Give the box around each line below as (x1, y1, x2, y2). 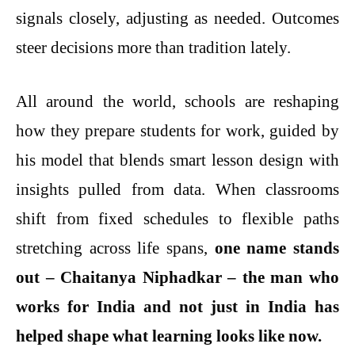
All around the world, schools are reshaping (16, 92, 339, 112)
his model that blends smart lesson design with (16, 151, 339, 170)
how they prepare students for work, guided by (16, 121, 339, 141)
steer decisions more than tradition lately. (16, 37, 291, 57)
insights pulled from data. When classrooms (16, 180, 339, 200)
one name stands (214, 239, 340, 258)
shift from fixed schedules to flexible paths (16, 209, 339, 229)
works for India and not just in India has (16, 297, 339, 317)
